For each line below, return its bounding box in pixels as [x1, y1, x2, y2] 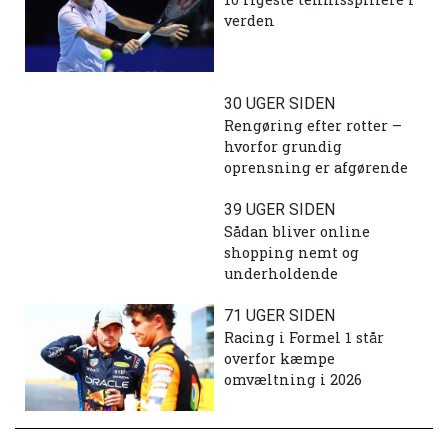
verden [224, 10, 275, 30]
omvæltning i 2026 [224, 370, 362, 390]
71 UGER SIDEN [224, 306, 335, 326]
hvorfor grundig [224, 137, 342, 157]
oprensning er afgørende [224, 158, 408, 178]
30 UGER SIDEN [224, 94, 335, 114]
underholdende [224, 264, 338, 284]
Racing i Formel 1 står [224, 328, 384, 348]
